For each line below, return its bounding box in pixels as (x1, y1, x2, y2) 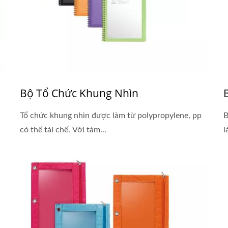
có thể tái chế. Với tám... (20, 126, 106, 134)
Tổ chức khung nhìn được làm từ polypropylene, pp (20, 111, 202, 120)
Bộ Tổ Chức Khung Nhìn (20, 86, 138, 100)
